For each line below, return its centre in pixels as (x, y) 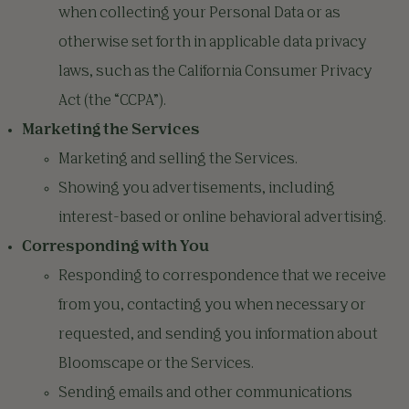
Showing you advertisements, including (197, 189)
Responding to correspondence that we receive (222, 277)
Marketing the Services (111, 131)
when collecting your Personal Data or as (199, 14)
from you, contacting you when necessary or (212, 306)
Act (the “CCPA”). (112, 101)
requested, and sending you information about (218, 335)
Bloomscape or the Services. (156, 364)
